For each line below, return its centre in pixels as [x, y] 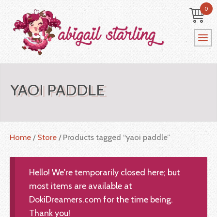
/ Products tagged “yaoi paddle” [113, 137]
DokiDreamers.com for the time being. [101, 200]
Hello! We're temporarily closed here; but [105, 173]
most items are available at [81, 186]
